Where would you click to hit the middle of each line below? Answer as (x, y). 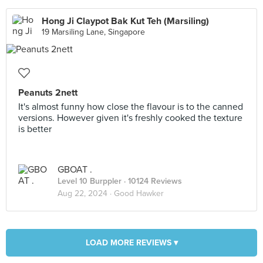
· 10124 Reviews (152, 181)
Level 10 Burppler (90, 181)
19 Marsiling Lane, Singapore (93, 32)
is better (35, 129)
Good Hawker (139, 193)
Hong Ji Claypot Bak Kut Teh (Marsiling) (125, 21)
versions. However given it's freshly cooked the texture (130, 118)
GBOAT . (75, 170)
